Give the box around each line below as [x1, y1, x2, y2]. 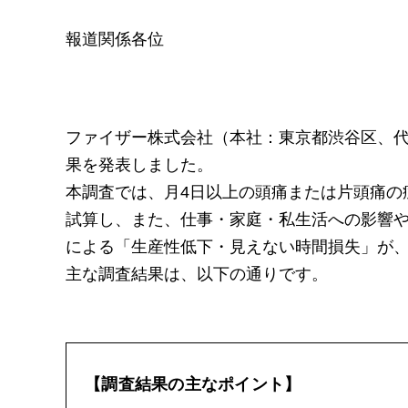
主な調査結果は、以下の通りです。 [66, 265, 328, 283]
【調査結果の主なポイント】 [85, 375, 301, 393]
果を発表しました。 [66, 156, 213, 174]
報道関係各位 [66, 30, 164, 48]
